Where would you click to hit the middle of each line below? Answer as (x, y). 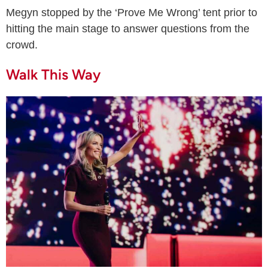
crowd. (22, 45)
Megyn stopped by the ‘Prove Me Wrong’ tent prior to (132, 12)
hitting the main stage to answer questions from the (128, 28)
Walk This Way (53, 74)
